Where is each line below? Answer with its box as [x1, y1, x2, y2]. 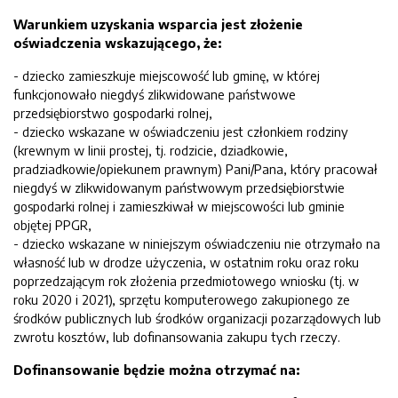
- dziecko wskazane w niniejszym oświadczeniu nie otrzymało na [13, 235, 380, 251]
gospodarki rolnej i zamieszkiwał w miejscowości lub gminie [13, 198, 345, 214]
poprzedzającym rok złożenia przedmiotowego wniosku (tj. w [13, 273, 359, 289]
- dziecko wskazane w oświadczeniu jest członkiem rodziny [13, 123, 348, 139]
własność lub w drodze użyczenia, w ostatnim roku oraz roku [13, 254, 359, 270]
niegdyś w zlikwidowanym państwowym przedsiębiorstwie [13, 179, 345, 195]
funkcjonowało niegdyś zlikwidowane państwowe [13, 86, 296, 102]
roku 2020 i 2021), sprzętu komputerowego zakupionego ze [13, 291, 350, 307]
